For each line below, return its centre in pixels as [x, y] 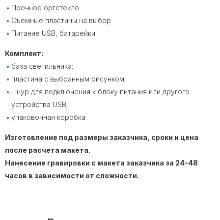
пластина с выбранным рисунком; [69, 79]
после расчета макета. [48, 150]
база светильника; [42, 66]
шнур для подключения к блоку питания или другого [100, 92]
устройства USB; [40, 105]
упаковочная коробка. [49, 117]
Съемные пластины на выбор [61, 21]
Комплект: [24, 54]
